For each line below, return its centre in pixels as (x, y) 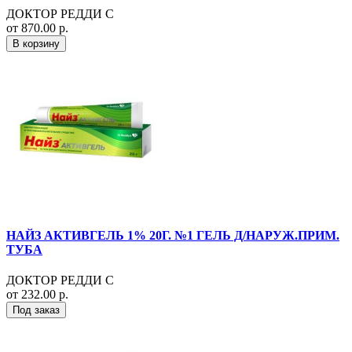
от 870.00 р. (37, 27)
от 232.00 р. (37, 295)
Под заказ (36, 310)
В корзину (36, 43)
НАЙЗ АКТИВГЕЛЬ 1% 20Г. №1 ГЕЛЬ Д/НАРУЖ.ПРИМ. (173, 235)
